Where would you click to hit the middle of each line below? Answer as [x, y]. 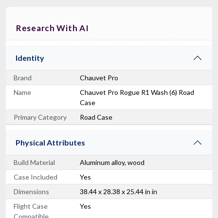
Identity [30, 57]
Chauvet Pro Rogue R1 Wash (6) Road [137, 92]
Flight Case [31, 206]
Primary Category [40, 117]
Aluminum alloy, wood [112, 162]
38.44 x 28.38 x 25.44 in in [118, 191]
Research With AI [53, 28]
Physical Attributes [50, 142]
